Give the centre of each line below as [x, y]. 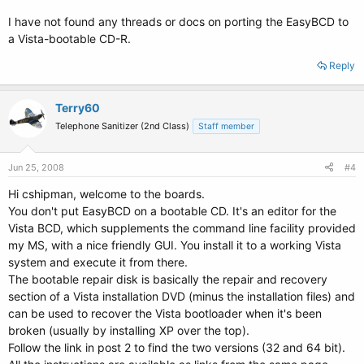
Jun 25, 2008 [36, 167]
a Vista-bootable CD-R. [69, 39]
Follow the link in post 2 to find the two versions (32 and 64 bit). [177, 347]
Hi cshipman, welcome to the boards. [106, 194]
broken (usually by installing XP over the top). [129, 330]
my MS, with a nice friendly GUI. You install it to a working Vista [175, 245]
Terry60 [78, 108]
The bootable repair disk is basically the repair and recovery [168, 279]
